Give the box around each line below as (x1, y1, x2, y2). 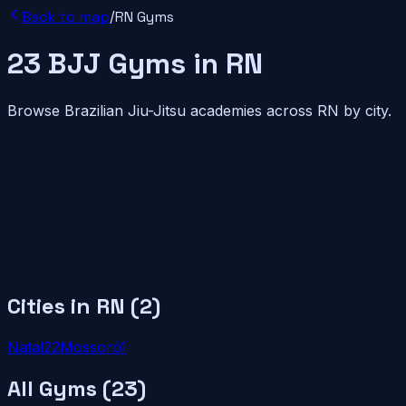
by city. (339, 101, 391, 120)
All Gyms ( (7, 373, 111, 402)
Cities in (7, 291, 96, 320)
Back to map (22, 7, 110, 26)
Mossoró (60, 337, 121, 356)
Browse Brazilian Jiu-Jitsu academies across (7, 101, 317, 120)
